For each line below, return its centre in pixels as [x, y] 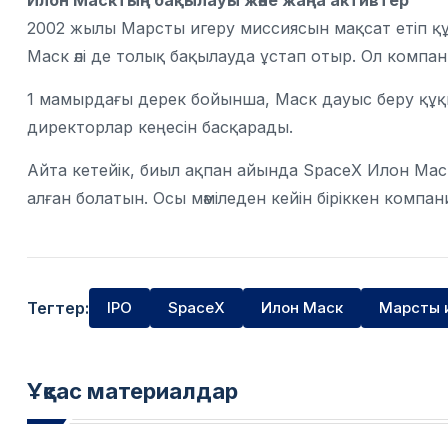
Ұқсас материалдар [132, 391]
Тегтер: [58, 307]
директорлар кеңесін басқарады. [160, 127]
